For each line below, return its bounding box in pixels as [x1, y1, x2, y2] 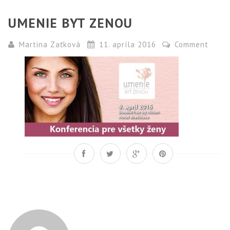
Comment [172, 40, 209, 50]
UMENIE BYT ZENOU [8, 14, 133, 32]
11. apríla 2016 [96, 40, 159, 50]
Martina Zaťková [19, 40, 81, 50]
